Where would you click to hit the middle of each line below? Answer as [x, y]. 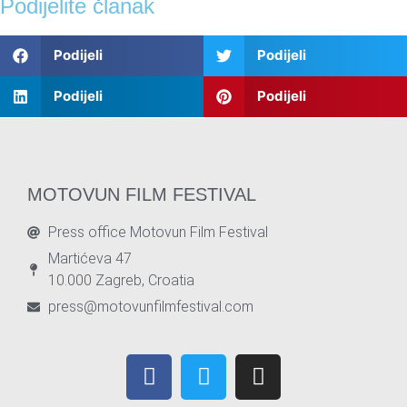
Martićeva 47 [89, 258]
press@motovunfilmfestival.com [150, 306]
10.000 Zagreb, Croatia [121, 280]
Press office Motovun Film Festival [158, 232]
